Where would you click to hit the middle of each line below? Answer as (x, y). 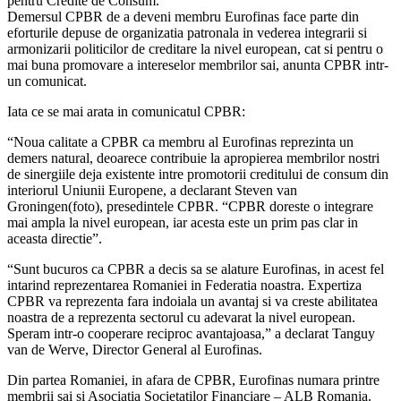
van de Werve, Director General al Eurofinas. (135, 350)
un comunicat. (47, 81)
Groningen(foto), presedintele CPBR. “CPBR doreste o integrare (190, 207)
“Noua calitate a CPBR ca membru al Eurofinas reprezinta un (180, 142)
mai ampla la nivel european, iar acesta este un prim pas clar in (183, 223)
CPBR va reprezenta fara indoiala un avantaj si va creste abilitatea (192, 302)
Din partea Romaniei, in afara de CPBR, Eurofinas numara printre (193, 380)
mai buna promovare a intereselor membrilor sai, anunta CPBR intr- (198, 65)
